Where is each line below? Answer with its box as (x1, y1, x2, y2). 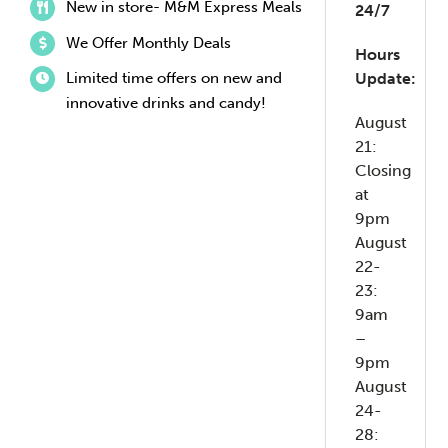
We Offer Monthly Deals (65, 33, 231, 52)
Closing (355, 161, 412, 181)
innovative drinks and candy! (65, 94, 266, 113)
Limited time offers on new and (65, 69, 282, 88)
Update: (355, 69, 417, 89)
